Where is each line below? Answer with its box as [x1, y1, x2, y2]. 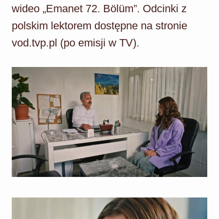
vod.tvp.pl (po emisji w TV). [12, 36, 139, 49]
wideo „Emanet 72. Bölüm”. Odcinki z [12, 2, 187, 15]
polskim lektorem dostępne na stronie [12, 19, 187, 32]
